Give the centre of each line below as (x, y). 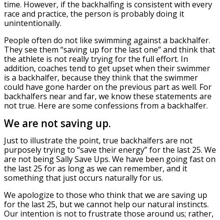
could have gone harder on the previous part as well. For (108, 87)
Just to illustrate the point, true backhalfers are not (98, 141)
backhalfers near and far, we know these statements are (108, 96)
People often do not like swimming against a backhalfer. (107, 40)
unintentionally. (33, 23)
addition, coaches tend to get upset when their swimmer (107, 68)
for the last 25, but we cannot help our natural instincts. (106, 205)
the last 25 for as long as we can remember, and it (96, 169)
